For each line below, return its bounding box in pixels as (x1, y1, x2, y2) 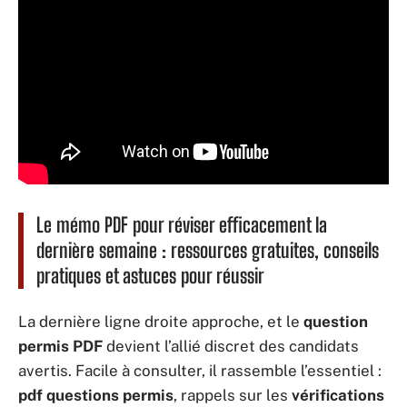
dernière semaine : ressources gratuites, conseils (36, 238, 379, 263)
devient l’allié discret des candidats (103, 336, 359, 355)
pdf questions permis (18, 385, 174, 404)
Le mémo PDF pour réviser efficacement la (36, 213, 327, 238)
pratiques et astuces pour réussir (36, 263, 264, 289)
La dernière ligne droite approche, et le (18, 312, 303, 331)
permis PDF (18, 336, 103, 355)
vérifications (292, 385, 384, 404)
